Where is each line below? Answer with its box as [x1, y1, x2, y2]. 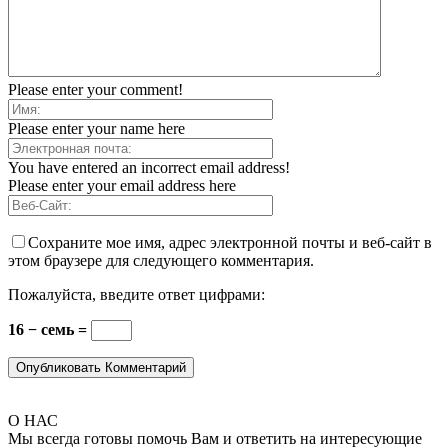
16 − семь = [8, 321, 91, 339]
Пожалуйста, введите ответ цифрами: [8, 286, 265, 304]
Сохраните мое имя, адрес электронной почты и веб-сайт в [28, 234, 432, 252]
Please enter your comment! [8, 81, 183, 99]
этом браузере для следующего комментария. [8, 252, 314, 270]
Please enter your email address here [8, 177, 236, 195]
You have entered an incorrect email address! [8, 159, 290, 177]
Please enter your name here [8, 120, 185, 138]
